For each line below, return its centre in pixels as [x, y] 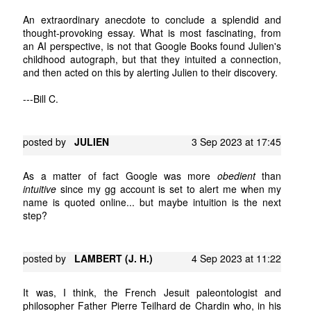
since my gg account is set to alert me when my [169, 188]
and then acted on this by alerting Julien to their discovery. [151, 72]
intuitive [40, 188]
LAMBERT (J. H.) [114, 258]
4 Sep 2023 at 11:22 [237, 258]
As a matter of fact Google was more [120, 175]
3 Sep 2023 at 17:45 [237, 141]
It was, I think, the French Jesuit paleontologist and [152, 292]
